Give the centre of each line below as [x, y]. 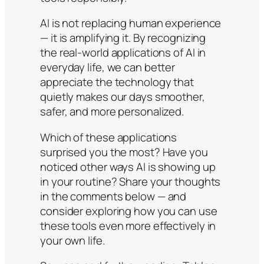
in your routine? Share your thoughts [131, 181]
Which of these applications [109, 137]
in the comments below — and [113, 196]
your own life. [72, 240]
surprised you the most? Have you [124, 152]
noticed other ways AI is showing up [128, 166]
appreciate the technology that [117, 82]
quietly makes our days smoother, [123, 97]
